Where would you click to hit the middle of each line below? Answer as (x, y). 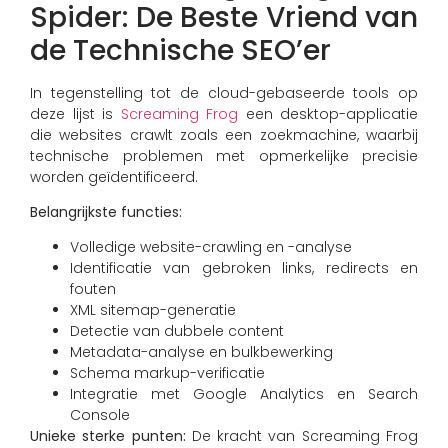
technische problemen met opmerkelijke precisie (224, 155)
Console (100, 415)
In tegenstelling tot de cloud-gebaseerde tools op (224, 92)
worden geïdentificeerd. (114, 176)
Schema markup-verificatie (167, 373)
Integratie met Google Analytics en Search (244, 394)
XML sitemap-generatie (153, 310)
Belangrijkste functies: (106, 212)
